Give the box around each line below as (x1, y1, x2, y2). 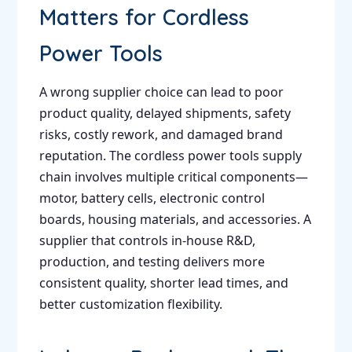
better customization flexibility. (38, 295, 222, 313)
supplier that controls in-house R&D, (38, 231, 255, 249)
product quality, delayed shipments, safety (38, 104, 291, 122)
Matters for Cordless (38, 3, 249, 31)
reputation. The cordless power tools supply (38, 146, 302, 164)
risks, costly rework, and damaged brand (38, 125, 283, 143)
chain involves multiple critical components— (38, 167, 308, 185)
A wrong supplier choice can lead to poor (38, 82, 284, 101)
